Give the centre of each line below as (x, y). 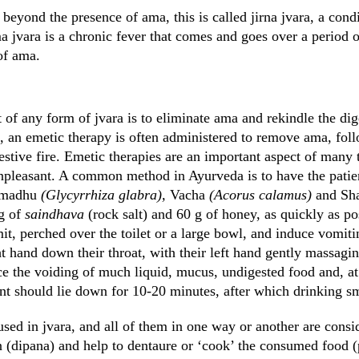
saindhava (56, 214)
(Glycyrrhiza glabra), (105, 195)
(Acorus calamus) (260, 195)
